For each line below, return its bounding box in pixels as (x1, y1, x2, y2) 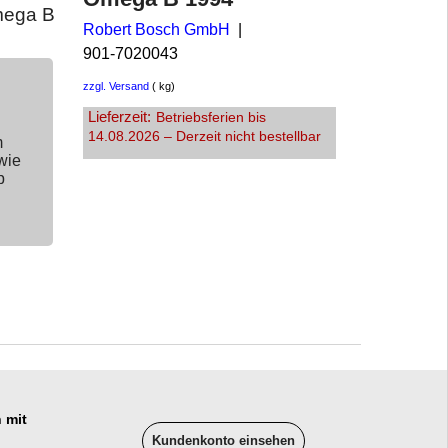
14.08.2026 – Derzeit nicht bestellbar (88, 129, 321, 145)
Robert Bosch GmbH (83, 20, 230, 38)
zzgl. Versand (83, 79, 149, 92)
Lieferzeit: (88, 109, 151, 126)
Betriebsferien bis (156, 110, 266, 126)
